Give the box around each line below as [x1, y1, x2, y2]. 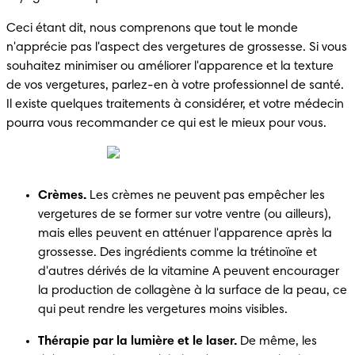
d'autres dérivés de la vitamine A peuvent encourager [38, 265, 339, 278]
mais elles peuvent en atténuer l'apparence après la [38, 227, 332, 240]
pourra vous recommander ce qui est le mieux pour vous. [6, 116, 330, 130]
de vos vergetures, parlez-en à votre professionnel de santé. [6, 78, 344, 92]
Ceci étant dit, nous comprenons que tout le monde [6, 21, 298, 35]
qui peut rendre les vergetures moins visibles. [38, 303, 288, 316]
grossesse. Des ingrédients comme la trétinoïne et [38, 246, 317, 259]
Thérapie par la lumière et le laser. [38, 334, 237, 348]
